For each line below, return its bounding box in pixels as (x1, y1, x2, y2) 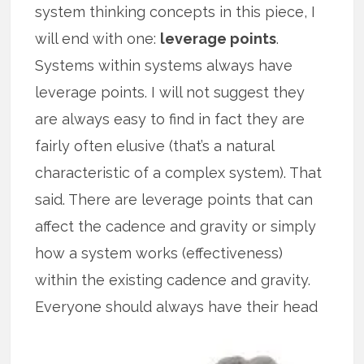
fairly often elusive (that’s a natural (35, 136, 275, 154)
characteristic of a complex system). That (35, 163, 323, 181)
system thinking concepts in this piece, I (35, 2, 316, 20)
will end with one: (35, 29, 161, 47)
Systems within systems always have (35, 56, 293, 74)
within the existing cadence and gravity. (35, 271, 311, 288)
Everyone (35, 297, 102, 315)
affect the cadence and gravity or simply (35, 217, 317, 235)
